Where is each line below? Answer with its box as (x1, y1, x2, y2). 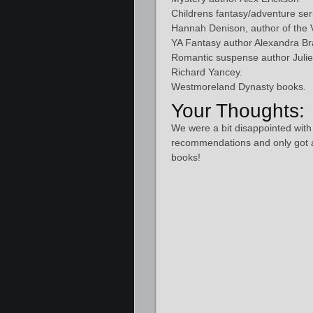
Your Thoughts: (171, 100, 305, 122)
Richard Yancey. (171, 66, 242, 78)
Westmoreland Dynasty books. (171, 81, 306, 92)
